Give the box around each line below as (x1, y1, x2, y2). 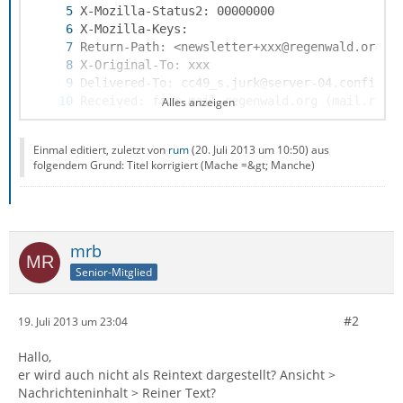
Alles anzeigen (161, 94, 235, 110)
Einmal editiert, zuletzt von (33, 142, 168, 157)
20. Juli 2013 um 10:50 (195, 142, 305, 157)
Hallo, (18, 348, 51, 365)
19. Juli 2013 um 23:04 (18, 313, 128, 329)
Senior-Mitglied (76, 264, 152, 280)
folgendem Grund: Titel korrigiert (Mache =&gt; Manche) (33, 157, 315, 173)
